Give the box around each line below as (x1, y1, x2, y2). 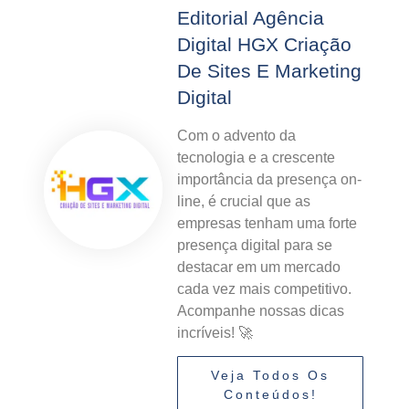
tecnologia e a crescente (177, 149, 335, 165)
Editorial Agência (177, 6, 324, 28)
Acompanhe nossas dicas (177, 302, 344, 319)
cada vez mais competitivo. (177, 280, 351, 297)
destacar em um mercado (177, 258, 341, 275)
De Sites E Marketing (177, 59, 362, 81)
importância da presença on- (177, 171, 362, 187)
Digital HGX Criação (177, 33, 351, 55)
